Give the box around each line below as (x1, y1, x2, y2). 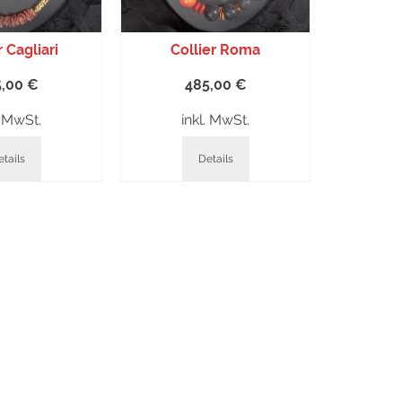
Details (197, 153, 233, 165)
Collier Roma (170, 41, 260, 58)
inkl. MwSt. (181, 111, 249, 128)
